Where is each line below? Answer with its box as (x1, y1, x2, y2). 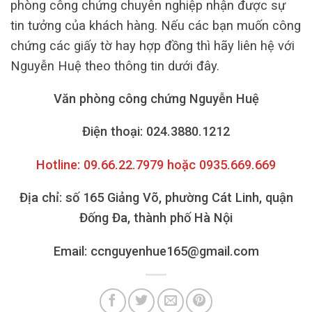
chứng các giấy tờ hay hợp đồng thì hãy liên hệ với (10, 38, 295, 53)
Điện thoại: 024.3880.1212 (82, 124, 230, 139)
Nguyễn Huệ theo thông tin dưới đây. (10, 58, 223, 73)
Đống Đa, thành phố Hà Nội (79, 210, 233, 226)
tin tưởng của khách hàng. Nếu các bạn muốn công (10, 17, 301, 33)
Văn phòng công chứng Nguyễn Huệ (53, 91, 259, 107)
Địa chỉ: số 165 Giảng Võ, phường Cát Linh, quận (19, 190, 293, 205)
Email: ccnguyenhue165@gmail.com (53, 243, 259, 258)
